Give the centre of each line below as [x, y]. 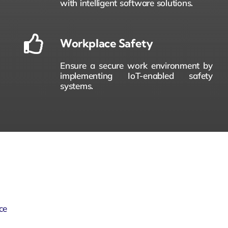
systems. [77, 85]
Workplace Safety [107, 43]
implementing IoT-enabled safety [136, 75]
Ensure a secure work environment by [136, 65]
